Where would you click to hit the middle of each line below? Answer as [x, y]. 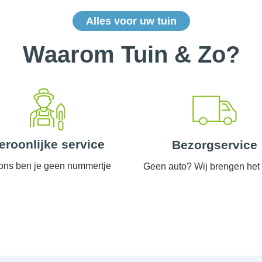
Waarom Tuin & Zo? [131, 55]
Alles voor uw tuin [131, 21]
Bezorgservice [214, 145]
